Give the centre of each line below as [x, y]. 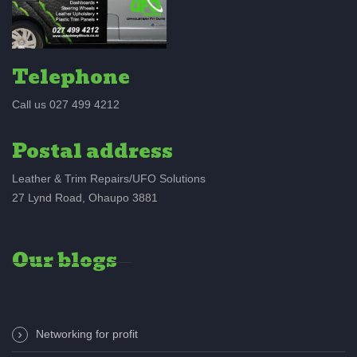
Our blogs [65, 261]
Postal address [92, 151]
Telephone [71, 77]
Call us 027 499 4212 [66, 105]
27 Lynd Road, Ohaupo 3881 [85, 198]
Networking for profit [87, 334]
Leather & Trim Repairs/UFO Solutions [109, 179]
